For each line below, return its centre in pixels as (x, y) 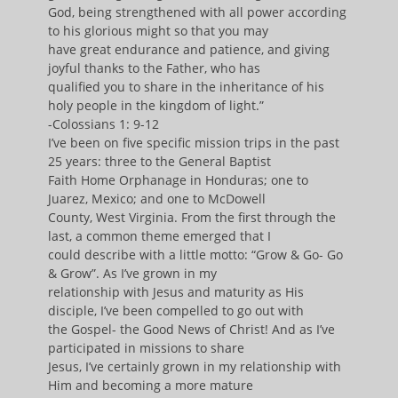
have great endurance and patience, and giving (189, 49)
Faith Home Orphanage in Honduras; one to (178, 180)
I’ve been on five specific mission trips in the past (194, 143)
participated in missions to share (146, 348)
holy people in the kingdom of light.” (156, 105)
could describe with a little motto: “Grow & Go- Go (195, 255)
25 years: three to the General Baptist (159, 161)
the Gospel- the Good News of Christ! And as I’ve (191, 329)
